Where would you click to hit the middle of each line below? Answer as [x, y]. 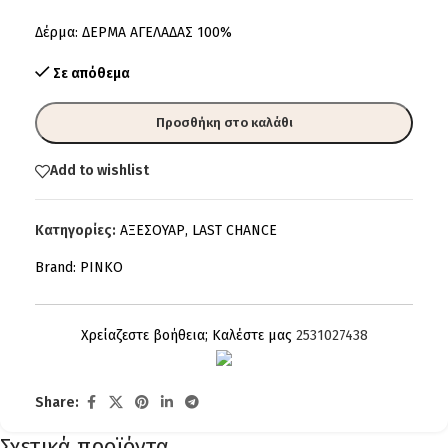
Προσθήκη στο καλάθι [224, 122]
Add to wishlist [99, 170]
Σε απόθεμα [92, 73]
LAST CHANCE [234, 230]
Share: [57, 402]
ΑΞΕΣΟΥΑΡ [152, 230]
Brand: [57, 267]
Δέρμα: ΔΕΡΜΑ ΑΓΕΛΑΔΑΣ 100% [133, 32]
